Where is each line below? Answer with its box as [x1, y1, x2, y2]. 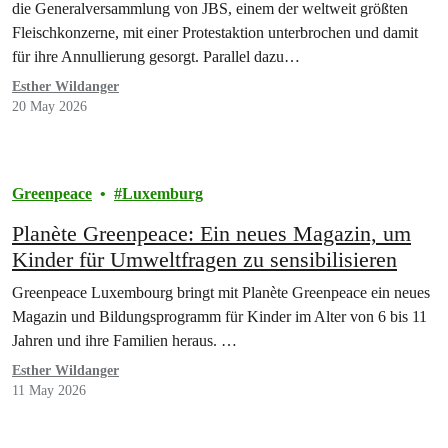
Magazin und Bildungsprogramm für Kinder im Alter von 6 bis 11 [12, 307, 427, 325]
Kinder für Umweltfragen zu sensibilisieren [12, 246, 397, 272]
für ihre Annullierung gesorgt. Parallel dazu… [12, 47, 300, 65]
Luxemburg [122, 184, 203, 202]
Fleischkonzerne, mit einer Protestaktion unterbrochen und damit [12, 23, 418, 41]
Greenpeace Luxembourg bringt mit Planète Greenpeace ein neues [12, 283, 430, 301]
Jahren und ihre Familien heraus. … [12, 331, 237, 349]
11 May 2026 [12, 382, 86, 398]
